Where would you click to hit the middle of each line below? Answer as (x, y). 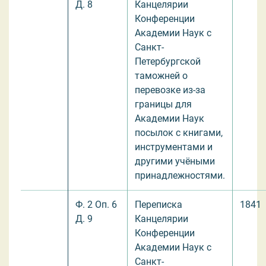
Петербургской (168, 61)
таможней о (161, 75)
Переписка (159, 204)
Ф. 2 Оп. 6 (96, 204)
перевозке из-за (170, 90)
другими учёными (175, 161)
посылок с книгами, (179, 132)
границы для (163, 104)
